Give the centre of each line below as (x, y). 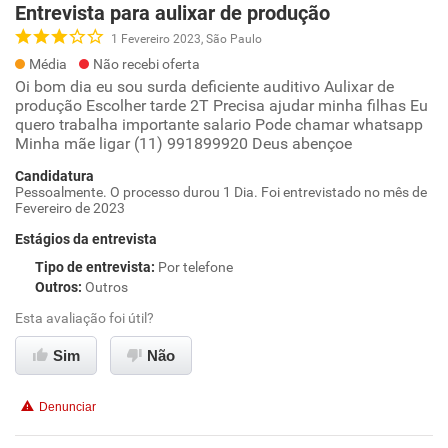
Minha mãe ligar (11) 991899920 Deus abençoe (183, 143)
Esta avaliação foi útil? (84, 318)
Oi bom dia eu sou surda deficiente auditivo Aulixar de (204, 86)
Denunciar (67, 407)
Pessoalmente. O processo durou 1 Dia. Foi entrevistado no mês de (221, 192)
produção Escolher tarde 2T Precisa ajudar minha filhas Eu (221, 105)
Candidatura (54, 176)
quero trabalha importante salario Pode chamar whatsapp (219, 124)
